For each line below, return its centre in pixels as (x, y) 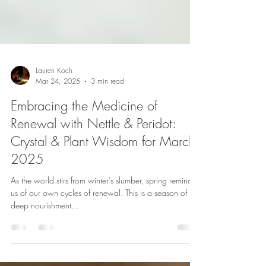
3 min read (107, 120)
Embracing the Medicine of (84, 144)
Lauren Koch (54, 109)
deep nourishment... (45, 244)
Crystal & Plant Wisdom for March (103, 180)
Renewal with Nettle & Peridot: (93, 162)
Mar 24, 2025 (58, 120)
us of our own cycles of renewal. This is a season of (99, 231)
